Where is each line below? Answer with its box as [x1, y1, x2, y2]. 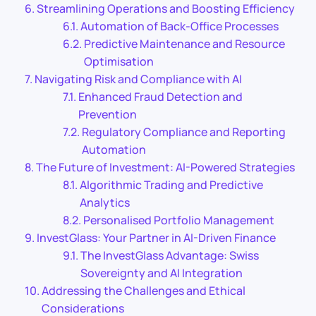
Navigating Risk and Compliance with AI [35, 71, 243, 87]
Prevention [78, 106, 138, 122]
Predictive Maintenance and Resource [84, 35, 286, 51]
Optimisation [84, 53, 154, 69]
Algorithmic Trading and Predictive [80, 176, 264, 193]
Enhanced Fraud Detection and [78, 88, 243, 104]
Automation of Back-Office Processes [80, 18, 279, 34]
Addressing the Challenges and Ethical [42, 282, 246, 298]
